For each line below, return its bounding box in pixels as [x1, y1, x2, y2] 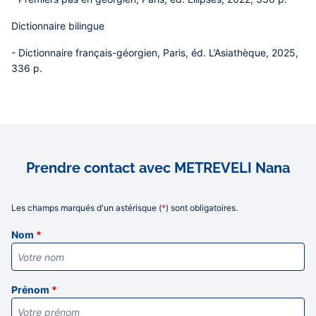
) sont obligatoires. [166, 202, 238, 213]
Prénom [11, 284, 51, 296]
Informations [11, 214, 82, 229]
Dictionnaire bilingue [11, 20, 104, 32]
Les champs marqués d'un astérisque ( [11, 202, 162, 213]
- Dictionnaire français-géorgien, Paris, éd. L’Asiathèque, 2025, [11, 47, 298, 59]
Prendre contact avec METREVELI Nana [26, 159, 290, 176]
